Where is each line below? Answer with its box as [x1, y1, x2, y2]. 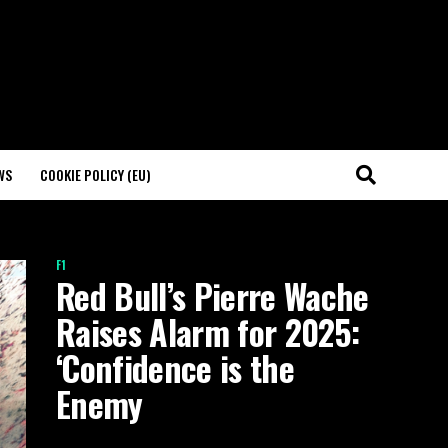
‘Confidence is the [56, 343, 294, 393]
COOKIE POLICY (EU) [40, 164, 151, 185]
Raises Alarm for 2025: [56, 307, 360, 357]
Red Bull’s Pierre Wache [56, 271, 369, 321]
